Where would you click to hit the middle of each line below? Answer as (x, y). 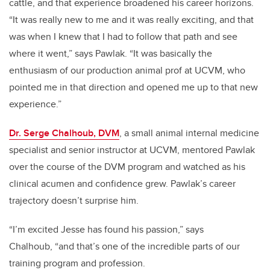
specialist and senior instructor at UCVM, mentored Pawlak (132, 150)
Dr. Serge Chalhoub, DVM (64, 133)
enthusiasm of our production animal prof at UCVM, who (127, 71)
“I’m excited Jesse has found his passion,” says (106, 230)
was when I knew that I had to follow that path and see (123, 37)
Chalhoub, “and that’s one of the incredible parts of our (124, 246)
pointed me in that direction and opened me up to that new (133, 87)
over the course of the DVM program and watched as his (127, 167)
